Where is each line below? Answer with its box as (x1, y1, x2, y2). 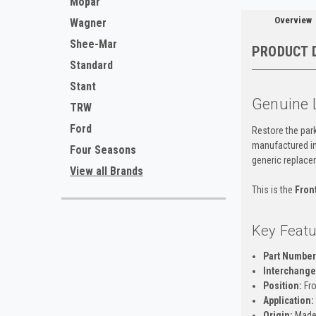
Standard (70, 59, 113, 72)
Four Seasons (70, 143, 136, 157)
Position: (262, 279, 302, 291)
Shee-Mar (70, 37, 117, 51)
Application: (262, 294, 314, 306)
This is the (251, 183, 295, 195)
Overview (274, 14, 312, 25)
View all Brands (70, 164, 143, 178)
